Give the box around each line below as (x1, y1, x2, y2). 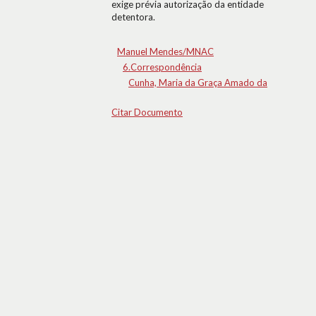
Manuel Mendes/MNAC (117, 46, 214, 57)
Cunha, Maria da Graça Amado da (128, 77, 267, 88)
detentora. (111, 11, 155, 23)
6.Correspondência (123, 61, 202, 73)
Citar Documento (111, 107, 183, 118)
